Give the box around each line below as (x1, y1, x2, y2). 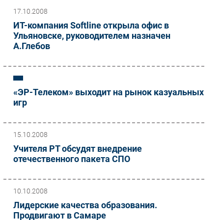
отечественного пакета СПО (13, 153, 130, 164)
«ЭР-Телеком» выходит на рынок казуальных (13, 86, 204, 97)
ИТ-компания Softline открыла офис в (13, 20, 169, 30)
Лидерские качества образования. (13, 199, 157, 210)
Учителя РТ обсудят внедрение (13, 143, 142, 154)
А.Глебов (13, 40, 50, 51)
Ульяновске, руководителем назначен (13, 30, 170, 41)
